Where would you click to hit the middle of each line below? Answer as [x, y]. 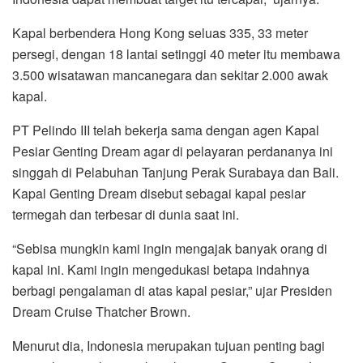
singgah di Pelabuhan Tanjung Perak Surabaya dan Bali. [175, 172]
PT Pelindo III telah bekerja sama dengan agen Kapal [166, 130]
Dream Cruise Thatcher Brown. [101, 311]
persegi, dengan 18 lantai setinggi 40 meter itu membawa [176, 53]
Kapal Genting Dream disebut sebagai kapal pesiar [159, 193]
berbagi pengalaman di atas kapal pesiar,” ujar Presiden [172, 290]
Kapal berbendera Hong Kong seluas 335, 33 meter [160, 32]
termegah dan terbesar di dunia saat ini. [126, 214]
